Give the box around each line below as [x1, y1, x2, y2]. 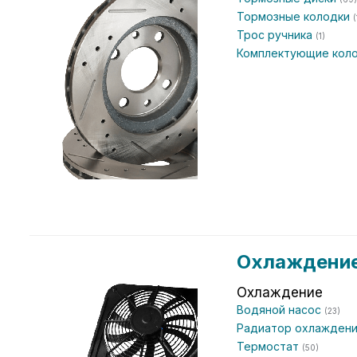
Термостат [237, 339, 302, 353]
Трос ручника [237, 28, 316, 41]
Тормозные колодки [237, 10, 353, 23]
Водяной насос [237, 303, 324, 316]
